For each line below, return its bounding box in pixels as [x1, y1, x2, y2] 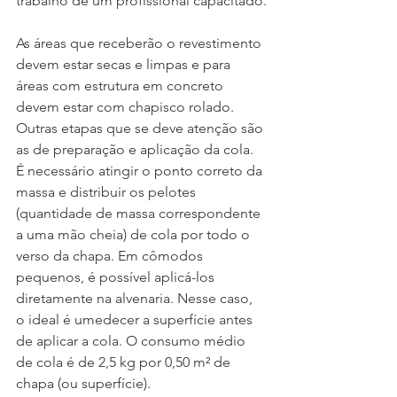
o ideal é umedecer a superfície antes [16, 311, 256, 329]
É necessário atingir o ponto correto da [16, 162, 266, 180]
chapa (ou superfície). [16, 375, 151, 393]
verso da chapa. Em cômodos [16, 247, 206, 265]
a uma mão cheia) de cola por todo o [16, 226, 253, 244]
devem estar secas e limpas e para [16, 56, 234, 74]
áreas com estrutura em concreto [16, 77, 227, 95]
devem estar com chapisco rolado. [16, 98, 234, 116]
